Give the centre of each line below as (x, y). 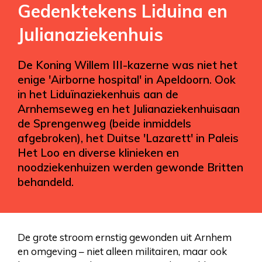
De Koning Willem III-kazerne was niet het (127, 65)
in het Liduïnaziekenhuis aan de (98, 94)
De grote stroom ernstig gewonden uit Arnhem (125, 237)
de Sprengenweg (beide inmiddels (104, 123)
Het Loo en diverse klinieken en (98, 152)
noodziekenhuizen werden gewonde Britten (130, 167)
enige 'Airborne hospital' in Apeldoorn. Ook (127, 79)
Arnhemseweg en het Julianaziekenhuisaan (129, 108)
